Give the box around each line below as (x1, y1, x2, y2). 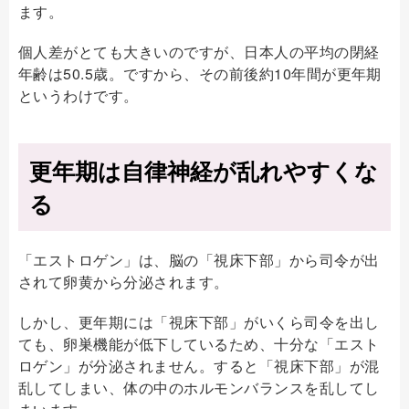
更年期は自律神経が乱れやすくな (29, 153, 378, 187)
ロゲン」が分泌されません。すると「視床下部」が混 (18, 354, 380, 376)
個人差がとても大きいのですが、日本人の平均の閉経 (18, 40, 380, 62)
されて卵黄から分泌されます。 (18, 270, 229, 292)
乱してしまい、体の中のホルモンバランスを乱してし (18, 376, 380, 398)
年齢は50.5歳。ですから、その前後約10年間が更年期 (18, 62, 382, 84)
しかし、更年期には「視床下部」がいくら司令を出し (18, 310, 380, 332)
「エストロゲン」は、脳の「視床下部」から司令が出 (18, 248, 380, 270)
